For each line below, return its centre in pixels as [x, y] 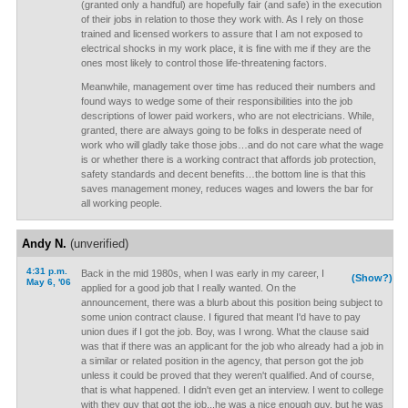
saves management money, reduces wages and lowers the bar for [227, 189]
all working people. [121, 203]
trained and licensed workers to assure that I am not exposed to [221, 34]
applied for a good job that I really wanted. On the [188, 288]
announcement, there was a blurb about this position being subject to [231, 302]
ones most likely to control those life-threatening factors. [204, 63]
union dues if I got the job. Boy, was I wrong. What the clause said [224, 331]
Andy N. [44, 244]
